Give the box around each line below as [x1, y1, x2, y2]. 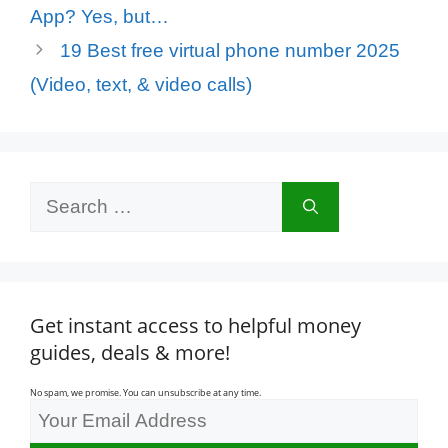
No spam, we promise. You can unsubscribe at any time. [30, 386, 261, 400]
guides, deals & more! [30, 339, 230, 367]
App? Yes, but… [30, 6, 169, 28]
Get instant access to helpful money [30, 312, 361, 340]
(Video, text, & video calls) [30, 74, 252, 96]
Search [29, 184, 91, 206]
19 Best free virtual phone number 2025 [60, 40, 401, 62]
